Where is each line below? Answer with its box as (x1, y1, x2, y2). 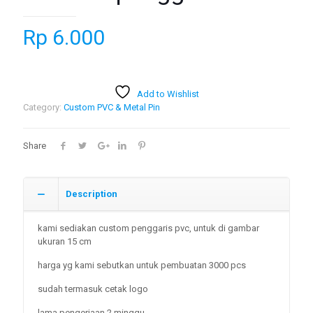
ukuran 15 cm (38, 236, 92, 247)
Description (66, 189, 117, 200)
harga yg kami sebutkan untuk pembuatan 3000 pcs (38, 260, 246, 271)
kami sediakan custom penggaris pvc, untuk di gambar (38, 223, 259, 234)
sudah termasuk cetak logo (38, 284, 148, 295)
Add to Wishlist (137, 89, 199, 100)
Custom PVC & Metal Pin (64, 102, 160, 113)
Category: (23, 102, 64, 113)
